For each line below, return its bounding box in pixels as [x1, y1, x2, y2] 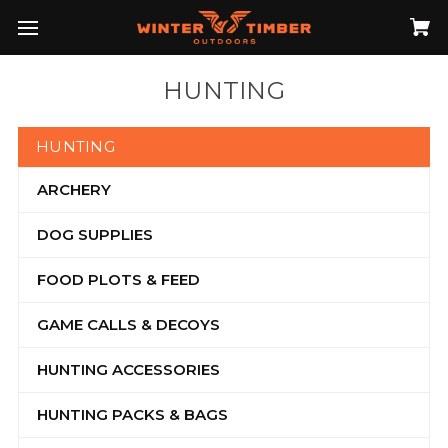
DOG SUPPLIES [37, 225, 153, 244]
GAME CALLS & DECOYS [37, 315, 220, 334]
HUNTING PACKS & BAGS [37, 405, 228, 424]
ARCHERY [37, 180, 111, 199]
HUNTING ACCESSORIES [37, 360, 220, 379]
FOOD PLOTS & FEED [37, 270, 200, 289]
